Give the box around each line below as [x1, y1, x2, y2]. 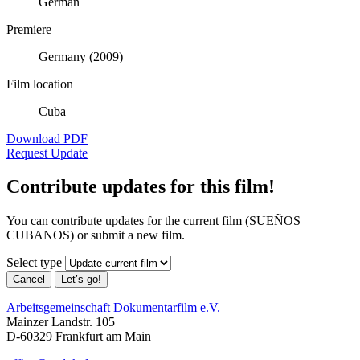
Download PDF [6, 131, 88, 145]
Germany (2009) [39, 49, 123, 63]
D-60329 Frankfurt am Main [6, 329, 151, 344]
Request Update [6, 145, 88, 160]
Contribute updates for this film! [6, 176, 275, 198]
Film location [6, 76, 73, 91]
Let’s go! [61, 273, 101, 286]
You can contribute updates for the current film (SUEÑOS [6, 214, 301, 228]
